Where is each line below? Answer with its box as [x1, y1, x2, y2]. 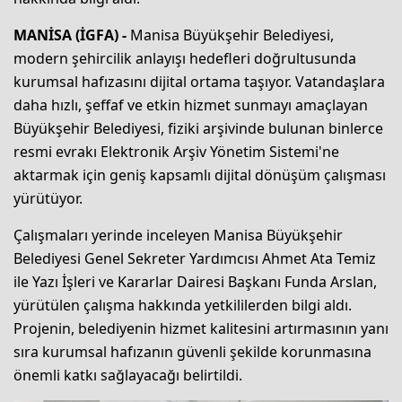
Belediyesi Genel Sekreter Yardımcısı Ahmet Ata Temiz [13, 249, 376, 269]
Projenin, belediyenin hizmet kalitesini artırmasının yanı [13, 319, 389, 339]
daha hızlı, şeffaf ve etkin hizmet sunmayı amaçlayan [13, 95, 368, 116]
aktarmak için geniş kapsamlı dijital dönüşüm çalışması [13, 165, 386, 186]
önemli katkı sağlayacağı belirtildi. [13, 365, 242, 386]
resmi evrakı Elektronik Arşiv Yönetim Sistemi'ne [13, 142, 339, 162]
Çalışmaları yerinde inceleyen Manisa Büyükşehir [13, 225, 343, 246]
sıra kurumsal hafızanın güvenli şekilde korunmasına [13, 342, 371, 363]
